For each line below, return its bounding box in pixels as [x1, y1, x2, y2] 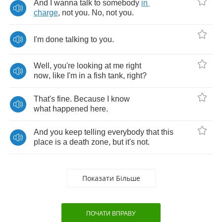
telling [84, 128, 106, 136]
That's [34, 95, 55, 103]
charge [34, 8, 58, 17]
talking [65, 35, 89, 44]
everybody [108, 128, 144, 136]
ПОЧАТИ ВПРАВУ [86, 210, 136, 217]
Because [74, 95, 105, 103]
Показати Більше [82, 173, 140, 183]
